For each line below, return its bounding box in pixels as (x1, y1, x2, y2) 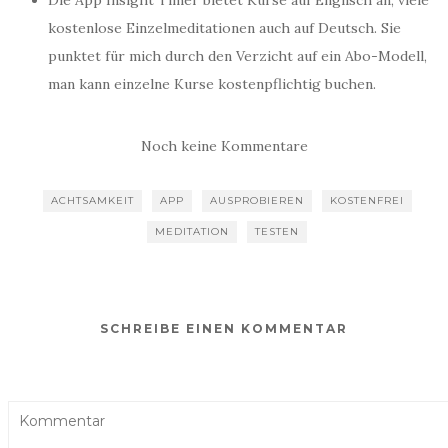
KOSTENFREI (329, 194, 404, 207)
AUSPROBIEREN (209, 194, 304, 207)
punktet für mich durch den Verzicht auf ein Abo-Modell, (48, 47, 427, 65)
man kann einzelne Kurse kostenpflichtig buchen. (48, 75, 376, 93)
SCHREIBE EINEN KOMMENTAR (100, 321, 348, 336)
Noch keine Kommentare (140, 137, 308, 155)
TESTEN (255, 225, 299, 238)
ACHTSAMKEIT (50, 194, 134, 207)
